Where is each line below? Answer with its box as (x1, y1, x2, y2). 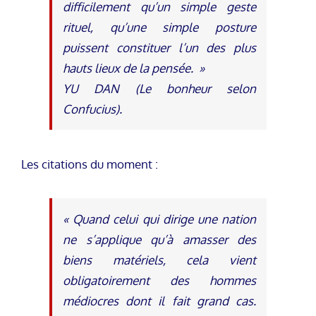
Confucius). (63, 101, 122, 116)
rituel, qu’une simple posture (63, 19, 256, 35)
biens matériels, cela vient (63, 252, 256, 267)
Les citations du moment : (21, 156, 158, 171)
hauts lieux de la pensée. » (63, 60, 205, 75)
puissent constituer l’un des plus (63, 39, 256, 55)
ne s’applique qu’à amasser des (63, 231, 256, 247)
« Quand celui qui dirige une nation (63, 211, 256, 226)
